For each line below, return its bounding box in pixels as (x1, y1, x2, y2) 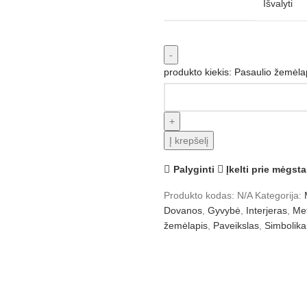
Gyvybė (208, 205, 241, 216)
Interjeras (246, 205, 287, 216)
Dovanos (164, 205, 202, 216)
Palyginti (173, 163, 214, 175)
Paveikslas (213, 220, 259, 231)
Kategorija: (255, 190, 302, 201)
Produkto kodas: (164, 190, 237, 201)
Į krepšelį (169, 135, 208, 146)
